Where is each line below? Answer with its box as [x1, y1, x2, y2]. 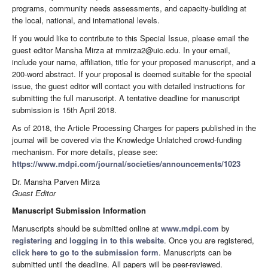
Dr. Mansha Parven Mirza [12, 176, 100, 188]
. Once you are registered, [164, 234, 254, 246]
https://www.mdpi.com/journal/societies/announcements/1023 [12, 158, 240, 170]
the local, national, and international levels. [12, 14, 160, 26]
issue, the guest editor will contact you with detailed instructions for [12, 80, 245, 92]
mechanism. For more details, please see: [12, 146, 158, 158]
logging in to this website [69, 234, 164, 246]
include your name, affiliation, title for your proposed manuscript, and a [12, 56, 255, 68]
